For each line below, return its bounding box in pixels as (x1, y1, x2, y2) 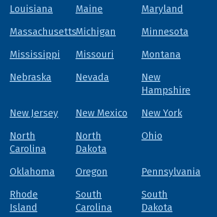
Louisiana (10, 3, 53, 15)
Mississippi (10, 48, 60, 61)
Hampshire (141, 84, 190, 96)
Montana (141, 48, 181, 61)
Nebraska (10, 71, 51, 83)
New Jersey (10, 107, 58, 119)
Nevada (75, 71, 109, 83)
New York (141, 107, 182, 119)
